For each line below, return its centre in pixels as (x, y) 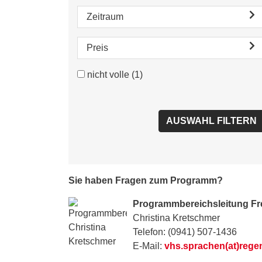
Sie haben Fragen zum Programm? (146, 180)
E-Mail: (149, 246)
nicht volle (108, 75)
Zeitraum (105, 17)
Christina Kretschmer (176, 218)
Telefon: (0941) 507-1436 (185, 232)
